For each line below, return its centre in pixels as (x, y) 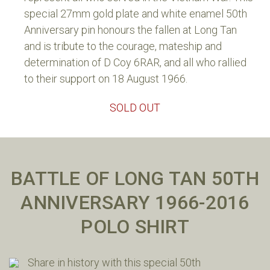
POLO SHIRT (135, 227)
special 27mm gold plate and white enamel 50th (136, 13)
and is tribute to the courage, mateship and (123, 46)
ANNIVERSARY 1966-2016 (135, 203)
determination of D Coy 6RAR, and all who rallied (135, 62)
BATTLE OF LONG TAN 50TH (135, 179)
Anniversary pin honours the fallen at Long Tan (130, 30)
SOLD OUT (135, 107)
